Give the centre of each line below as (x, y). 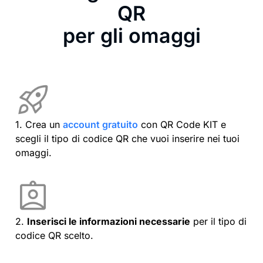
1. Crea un (39, 124)
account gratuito (100, 124)
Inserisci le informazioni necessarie (109, 222)
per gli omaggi (131, 35)
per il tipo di (218, 222)
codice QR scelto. (54, 236)
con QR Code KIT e (182, 124)
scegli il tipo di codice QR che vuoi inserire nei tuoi (127, 138)
